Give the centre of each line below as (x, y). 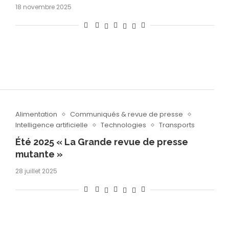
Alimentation (36, 114)
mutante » (39, 154)
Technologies (123, 125)
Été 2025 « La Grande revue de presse (101, 142)
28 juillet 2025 (36, 171)
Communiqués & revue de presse (126, 114)
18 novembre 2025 (43, 7)
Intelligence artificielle (51, 125)
